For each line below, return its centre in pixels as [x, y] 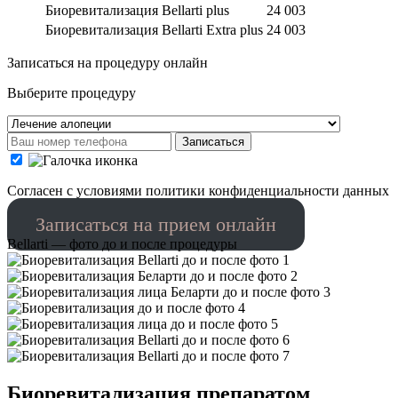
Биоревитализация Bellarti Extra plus [154, 29]
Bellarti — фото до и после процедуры [122, 243]
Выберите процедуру [72, 92]
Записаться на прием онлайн [155, 224]
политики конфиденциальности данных [267, 190]
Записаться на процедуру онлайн [107, 62]
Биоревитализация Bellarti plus [137, 10]
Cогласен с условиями [76, 190]
